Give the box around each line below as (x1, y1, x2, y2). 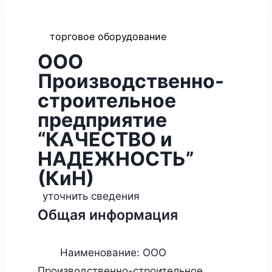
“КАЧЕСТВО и (38, 127, 172, 152)
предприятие (38, 108, 167, 132)
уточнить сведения (42, 190, 140, 203)
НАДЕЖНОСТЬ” (38, 147, 194, 171)
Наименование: (57, 246, 143, 259)
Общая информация (38, 206, 178, 224)
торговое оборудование (50, 30, 166, 43)
